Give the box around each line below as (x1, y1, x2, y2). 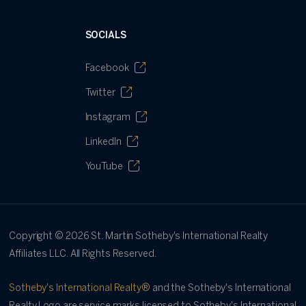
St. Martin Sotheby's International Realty (91, 232, 268, 241)
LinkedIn (85, 137, 122, 147)
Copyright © (9, 232, 66, 241)
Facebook (85, 64, 129, 73)
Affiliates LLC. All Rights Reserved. (9, 249, 156, 259)
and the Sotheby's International (152, 283, 291, 293)
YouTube (85, 162, 123, 171)
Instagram (85, 113, 130, 122)
